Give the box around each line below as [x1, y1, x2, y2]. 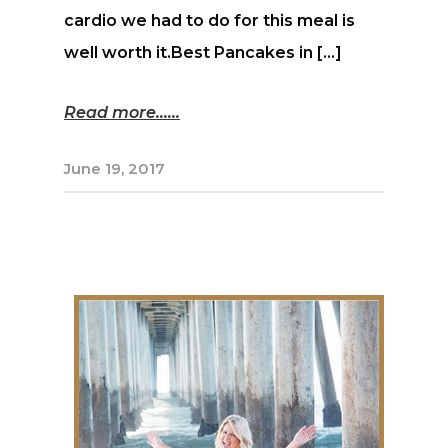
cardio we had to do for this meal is [64, 11, 355, 31]
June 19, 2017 [64, 160, 165, 179]
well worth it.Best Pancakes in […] [64, 43, 342, 63]
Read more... [64, 103, 168, 123]
